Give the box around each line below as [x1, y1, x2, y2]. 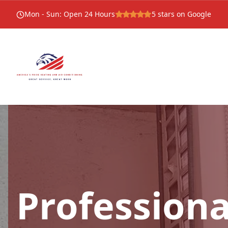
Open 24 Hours [64, 9, 115, 19]
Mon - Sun [24, 9, 60, 19]
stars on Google [156, 9, 211, 19]
